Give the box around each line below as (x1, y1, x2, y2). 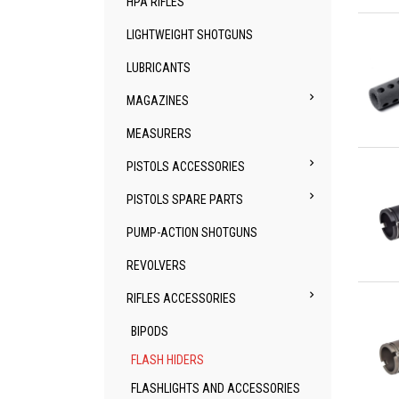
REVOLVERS (126, 258, 186, 273)
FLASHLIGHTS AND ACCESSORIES (131, 381, 300, 395)
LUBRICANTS (126, 61, 191, 75)
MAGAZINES (126, 94, 189, 108)
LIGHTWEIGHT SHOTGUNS (126, 28, 253, 42)
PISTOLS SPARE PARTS (126, 192, 243, 207)
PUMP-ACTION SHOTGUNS (126, 225, 257, 240)
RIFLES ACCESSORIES (126, 291, 236, 305)
